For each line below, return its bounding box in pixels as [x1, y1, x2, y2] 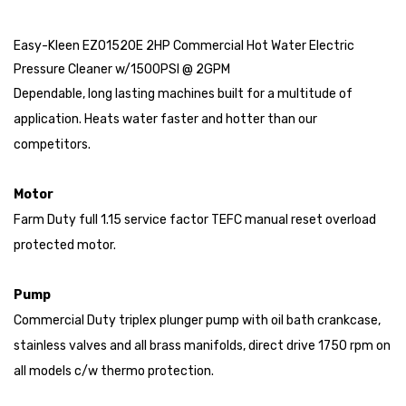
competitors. [14, 137, 91, 153]
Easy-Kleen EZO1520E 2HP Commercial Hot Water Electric [14, 38, 354, 54]
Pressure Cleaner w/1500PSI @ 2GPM [14, 62, 230, 78]
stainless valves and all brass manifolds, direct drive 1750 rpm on [14, 338, 391, 354]
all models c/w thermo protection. [14, 363, 214, 380]
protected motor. [14, 237, 116, 254]
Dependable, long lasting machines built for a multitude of [14, 86, 353, 102]
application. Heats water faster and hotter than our [14, 111, 317, 128]
